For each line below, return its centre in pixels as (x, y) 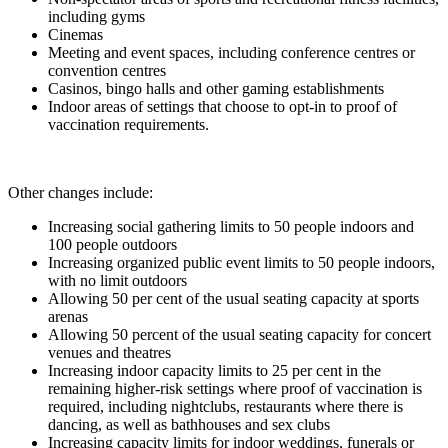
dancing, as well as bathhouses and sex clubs (189, 424)
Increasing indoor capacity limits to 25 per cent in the (214, 370)
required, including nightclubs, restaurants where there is (225, 406)
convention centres (107, 70)
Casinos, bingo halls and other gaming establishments (216, 88)
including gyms (96, 16)
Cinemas (75, 34)
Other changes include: (80, 192)
